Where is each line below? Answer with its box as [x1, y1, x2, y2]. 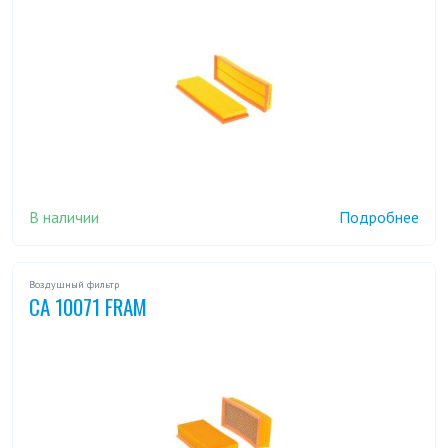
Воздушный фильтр [29, 278, 119, 292]
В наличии [29, 206, 99, 227]
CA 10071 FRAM [29, 291, 147, 323]
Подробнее [339, 207, 419, 228]
